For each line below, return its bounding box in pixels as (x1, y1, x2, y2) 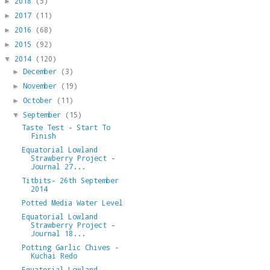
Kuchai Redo (30, 250, 77, 260)
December (23, 66, 61, 76)
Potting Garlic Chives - (21, 242, 119, 252)
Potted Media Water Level (21, 197, 123, 207)
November (23, 80, 61, 90)
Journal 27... (30, 161, 86, 171)
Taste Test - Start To (21, 122, 110, 132)
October (23, 95, 57, 105)
